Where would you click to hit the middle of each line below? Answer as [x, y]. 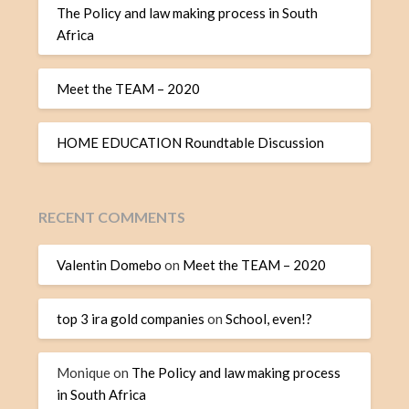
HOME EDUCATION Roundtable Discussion [191, 143]
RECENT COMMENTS [112, 216]
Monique [84, 373]
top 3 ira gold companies [131, 319]
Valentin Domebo [110, 265]
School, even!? [269, 319]
